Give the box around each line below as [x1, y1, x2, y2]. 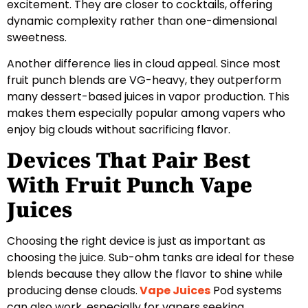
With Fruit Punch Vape [7, 170, 252, 199]
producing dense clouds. [7, 283, 137, 299]
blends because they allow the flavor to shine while [7, 266, 283, 283]
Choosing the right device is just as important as [7, 233, 265, 250]
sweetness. [7, 29, 67, 45]
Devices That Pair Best [7, 146, 250, 175]
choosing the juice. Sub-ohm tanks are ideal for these [7, 250, 294, 266]
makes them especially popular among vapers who [7, 105, 285, 122]
